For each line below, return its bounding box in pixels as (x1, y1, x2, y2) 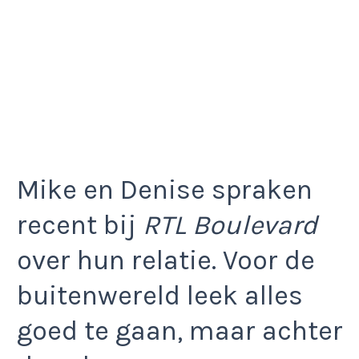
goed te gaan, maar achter (17, 314, 343, 347)
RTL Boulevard (143, 208, 317, 241)
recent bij (17, 208, 143, 241)
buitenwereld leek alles (17, 279, 303, 312)
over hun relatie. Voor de (17, 244, 315, 276)
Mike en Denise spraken (17, 173, 313, 206)
